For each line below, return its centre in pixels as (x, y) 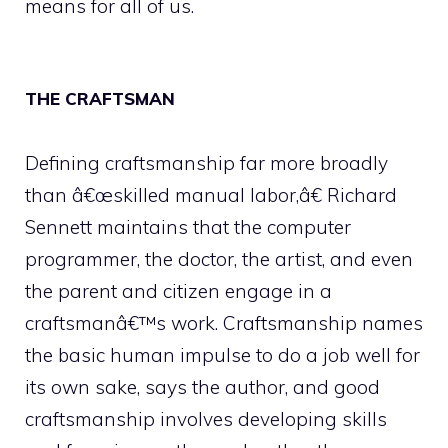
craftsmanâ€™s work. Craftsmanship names (224, 323)
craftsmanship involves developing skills (206, 419)
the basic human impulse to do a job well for (222, 355)
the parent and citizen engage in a (178, 291)
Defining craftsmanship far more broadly (206, 163)
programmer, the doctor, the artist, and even (219, 259)
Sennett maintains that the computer (188, 227)
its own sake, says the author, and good (202, 387)
